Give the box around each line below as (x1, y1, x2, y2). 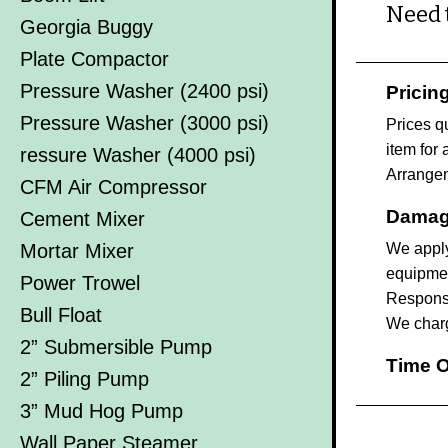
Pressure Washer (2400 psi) (20, 80, 269, 102)
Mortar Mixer (20, 240, 134, 262)
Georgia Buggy (20, 16, 153, 38)
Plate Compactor (20, 48, 169, 70)
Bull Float (20, 304, 102, 326)
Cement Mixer (20, 208, 145, 230)
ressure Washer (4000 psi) (20, 144, 256, 166)
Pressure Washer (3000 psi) (20, 112, 269, 134)
